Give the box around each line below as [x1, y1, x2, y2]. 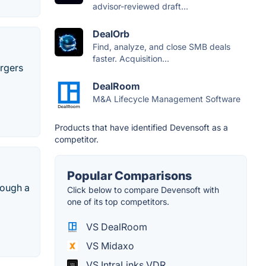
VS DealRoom [84, 221, 147, 233]
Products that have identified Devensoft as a [55, 122, 228, 133]
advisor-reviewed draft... [93, 1, 188, 12]
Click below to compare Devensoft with [67, 185, 219, 195]
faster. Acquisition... [93, 53, 169, 64]
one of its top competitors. [67, 197, 169, 207]
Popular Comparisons [67, 169, 192, 183]
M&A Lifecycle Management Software [93, 94, 240, 104]
